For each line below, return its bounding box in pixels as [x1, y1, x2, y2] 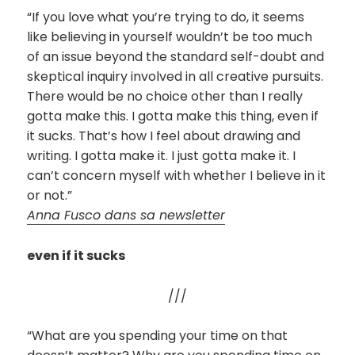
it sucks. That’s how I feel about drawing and [27, 127, 301, 146]
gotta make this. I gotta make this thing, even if [27, 107, 319, 126]
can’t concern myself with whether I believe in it [27, 166, 326, 185]
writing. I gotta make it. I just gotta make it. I [27, 147, 296, 166]
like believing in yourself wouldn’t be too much [27, 28, 313, 47]
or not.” [27, 186, 73, 205]
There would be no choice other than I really [27, 87, 303, 106]
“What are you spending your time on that [27, 326, 288, 345]
